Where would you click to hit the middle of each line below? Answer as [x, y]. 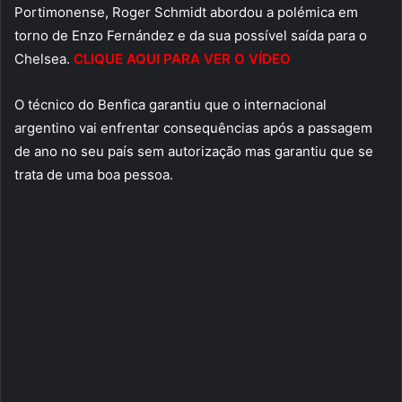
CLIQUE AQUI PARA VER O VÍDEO [182, 59]
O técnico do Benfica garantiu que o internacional [170, 105]
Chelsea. [44, 59]
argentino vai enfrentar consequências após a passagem [193, 128]
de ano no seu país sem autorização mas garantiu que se [194, 152]
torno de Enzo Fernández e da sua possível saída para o [191, 36]
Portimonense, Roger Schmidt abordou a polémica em [186, 13]
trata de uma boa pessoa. [94, 175]
